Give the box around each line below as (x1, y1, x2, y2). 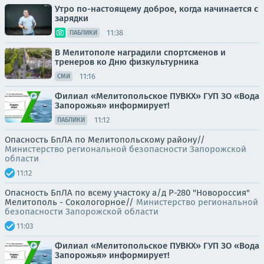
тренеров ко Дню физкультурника (55, 57, 199, 67)
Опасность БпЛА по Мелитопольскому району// (5, 134, 205, 145)
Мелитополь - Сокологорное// (5, 197, 136, 207)
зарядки (55, 13, 88, 24)
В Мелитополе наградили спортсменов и (55, 47, 226, 58)
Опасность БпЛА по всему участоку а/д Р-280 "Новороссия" (5, 187, 250, 198)
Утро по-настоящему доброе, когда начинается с (55, 4, 258, 14)
